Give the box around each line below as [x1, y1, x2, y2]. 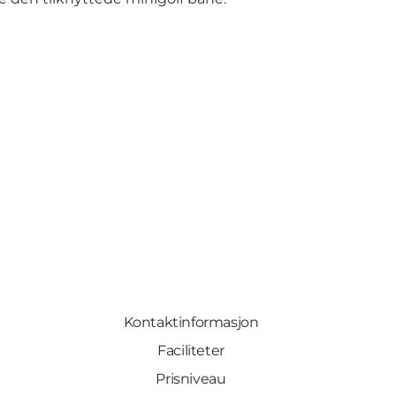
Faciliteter [157, 342, 225, 360]
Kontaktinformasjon [123, 314, 259, 331]
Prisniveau [156, 370, 226, 388]
